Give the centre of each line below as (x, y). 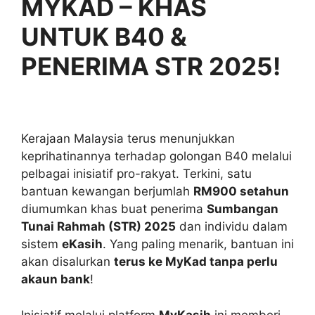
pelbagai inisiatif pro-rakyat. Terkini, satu (136, 174)
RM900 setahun (241, 192)
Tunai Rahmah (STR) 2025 (98, 227)
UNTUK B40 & (104, 36)
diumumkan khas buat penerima (114, 209)
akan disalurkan (67, 262)
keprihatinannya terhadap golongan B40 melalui (156, 156)
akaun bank (56, 279)
